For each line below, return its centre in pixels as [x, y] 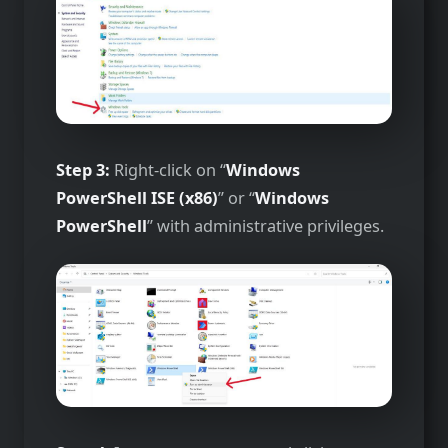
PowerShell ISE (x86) [137, 197]
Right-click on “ [170, 169]
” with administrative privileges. [265, 225]
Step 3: [85, 169]
